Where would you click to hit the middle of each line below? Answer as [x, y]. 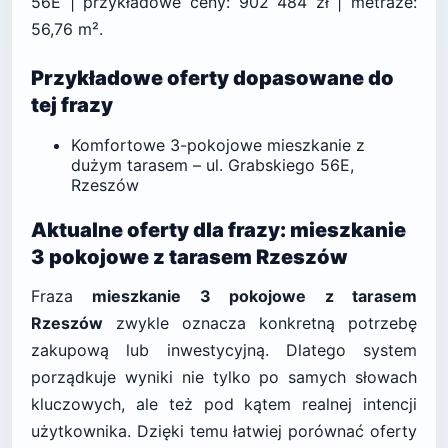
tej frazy [72, 105]
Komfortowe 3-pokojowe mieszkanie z [218, 145]
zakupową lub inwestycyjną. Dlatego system [224, 350]
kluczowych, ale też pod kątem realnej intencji [224, 404]
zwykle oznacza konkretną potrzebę [260, 323]
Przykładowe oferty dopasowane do [212, 78]
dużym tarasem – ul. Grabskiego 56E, [212, 165]
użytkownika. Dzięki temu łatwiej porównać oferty [224, 431]
